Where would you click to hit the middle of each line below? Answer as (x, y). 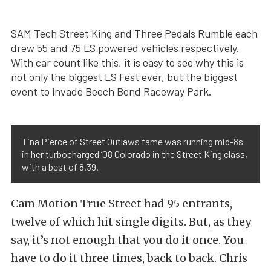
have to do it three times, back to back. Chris (129, 258)
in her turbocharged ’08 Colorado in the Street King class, (135, 154)
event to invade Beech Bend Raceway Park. (111, 92)
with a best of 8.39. (60, 167)
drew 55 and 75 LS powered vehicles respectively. (125, 48)
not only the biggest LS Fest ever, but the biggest (124, 77)
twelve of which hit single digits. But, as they (131, 222)
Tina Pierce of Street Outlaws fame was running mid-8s (132, 142)
